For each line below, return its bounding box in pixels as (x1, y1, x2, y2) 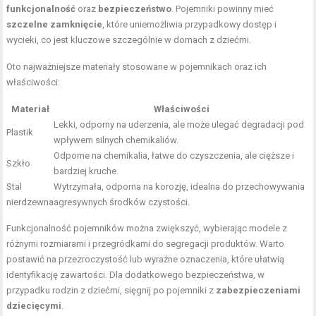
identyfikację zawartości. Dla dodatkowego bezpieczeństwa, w (6, 269, 265, 281)
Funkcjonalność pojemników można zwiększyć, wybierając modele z (6, 223, 288, 234)
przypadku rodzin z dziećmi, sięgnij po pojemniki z (6, 285, 217, 296)
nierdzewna (6, 197, 54, 208)
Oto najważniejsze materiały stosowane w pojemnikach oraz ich (6, 61, 267, 73)
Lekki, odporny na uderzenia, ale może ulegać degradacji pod (54, 119, 305, 130)
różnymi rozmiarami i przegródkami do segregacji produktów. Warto (6, 238, 285, 250)
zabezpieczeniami (216, 285, 301, 296)
